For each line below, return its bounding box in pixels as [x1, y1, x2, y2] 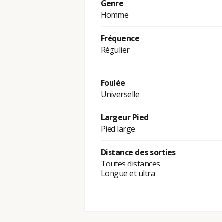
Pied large [100, 123, 135, 135]
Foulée [100, 77, 125, 89]
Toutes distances [100, 158, 160, 169]
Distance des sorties [100, 147, 176, 158]
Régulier [100, 44, 130, 55]
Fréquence [100, 33, 140, 44]
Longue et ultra [100, 168, 155, 179]
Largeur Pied [100, 112, 149, 123]
